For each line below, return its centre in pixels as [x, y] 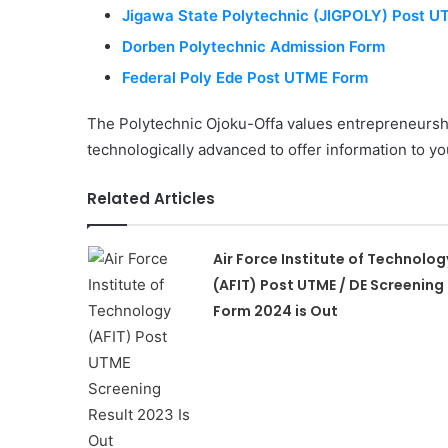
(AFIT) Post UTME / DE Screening [328, 285]
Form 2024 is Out [275, 311]
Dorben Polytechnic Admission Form [255, 46]
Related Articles [151, 198]
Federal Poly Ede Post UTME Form [247, 77]
